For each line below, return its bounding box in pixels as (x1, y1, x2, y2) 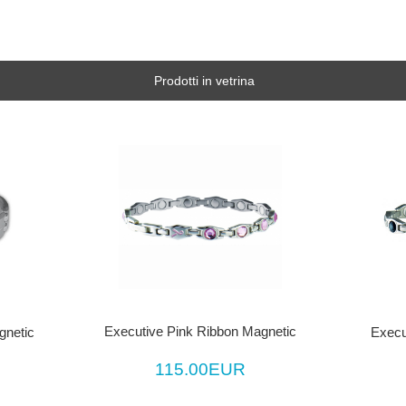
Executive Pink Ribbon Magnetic (103, 324, 296, 340)
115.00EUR (154, 360, 246, 380)
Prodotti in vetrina (153, 73, 255, 89)
